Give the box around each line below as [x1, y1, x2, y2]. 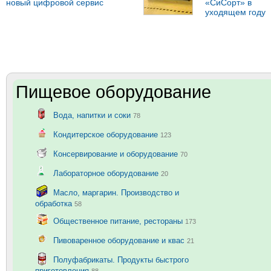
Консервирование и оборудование [53, 149, 180, 158]
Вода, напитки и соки [53, 110, 133, 120]
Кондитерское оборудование [53, 129, 160, 139]
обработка [35, 199, 74, 209]
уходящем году [204, 7, 266, 18]
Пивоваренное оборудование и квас [53, 235, 187, 245]
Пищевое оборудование [16, 82, 211, 102]
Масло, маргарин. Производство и [53, 188, 179, 197]
